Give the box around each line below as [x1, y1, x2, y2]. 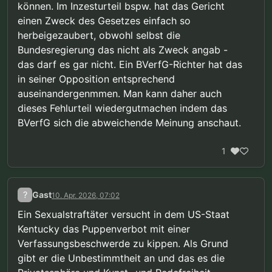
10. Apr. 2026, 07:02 [52, 191, 120, 200]
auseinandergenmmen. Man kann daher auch [18, 87, 222, 100]
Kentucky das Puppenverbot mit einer [18, 222, 190, 235]
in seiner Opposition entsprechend [18, 72, 175, 85]
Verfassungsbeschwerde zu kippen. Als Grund [18, 237, 228, 250]
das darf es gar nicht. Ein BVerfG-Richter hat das [18, 58, 242, 70]
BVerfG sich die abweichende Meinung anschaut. [18, 116, 241, 129]
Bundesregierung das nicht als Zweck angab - [18, 43, 228, 56]
